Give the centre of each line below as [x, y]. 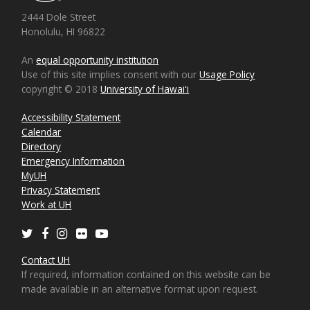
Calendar [42, 131]
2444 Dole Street [59, 17]
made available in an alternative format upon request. [140, 289]
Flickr [98, 232]
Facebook [70, 232]
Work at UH [47, 204]
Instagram [90, 232]
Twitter [49, 232]
